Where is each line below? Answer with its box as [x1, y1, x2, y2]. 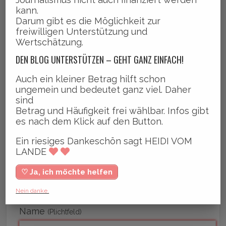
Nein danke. [16, 187, 49, 194]
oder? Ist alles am [70, 5, 147, 16]
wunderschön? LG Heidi [70, 35, 173, 46]
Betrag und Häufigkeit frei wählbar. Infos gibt [16, 105, 209, 117]
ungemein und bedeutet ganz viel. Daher [16, 84, 192, 95]
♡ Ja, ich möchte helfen [21, 167, 113, 177]
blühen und [70, 20, 120, 31]
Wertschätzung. [16, 37, 84, 48]
